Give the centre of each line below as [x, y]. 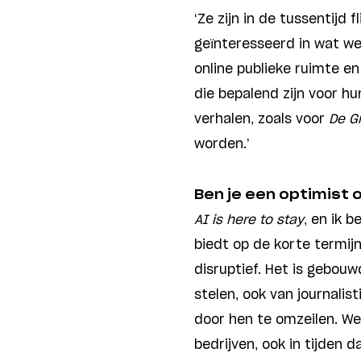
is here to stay [258, 220]
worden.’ [222, 145]
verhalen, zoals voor [262, 120]
